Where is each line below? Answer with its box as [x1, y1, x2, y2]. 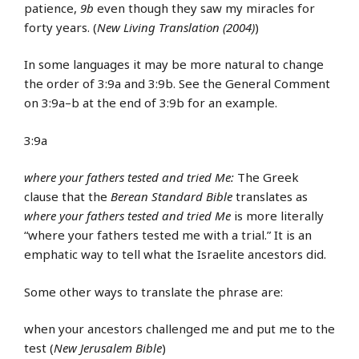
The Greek [234, 169, 299, 186]
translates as [232, 188, 308, 205]
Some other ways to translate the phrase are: [24, 283, 283, 300]
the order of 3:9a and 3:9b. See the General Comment [24, 75, 330, 92]
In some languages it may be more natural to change [24, 56, 324, 73]
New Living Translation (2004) [97, 18, 255, 35]
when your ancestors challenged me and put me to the [24, 321, 335, 337]
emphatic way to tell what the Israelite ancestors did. [24, 246, 326, 263]
